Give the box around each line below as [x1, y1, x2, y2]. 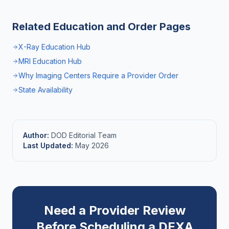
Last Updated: [23, 141, 73, 150]
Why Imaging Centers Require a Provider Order [18, 71, 178, 80]
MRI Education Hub [18, 57, 82, 65]
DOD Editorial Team [49, 131, 117, 140]
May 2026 [73, 141, 109, 150]
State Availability [18, 85, 73, 94]
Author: [23, 131, 49, 140]
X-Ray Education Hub [18, 42, 90, 51]
